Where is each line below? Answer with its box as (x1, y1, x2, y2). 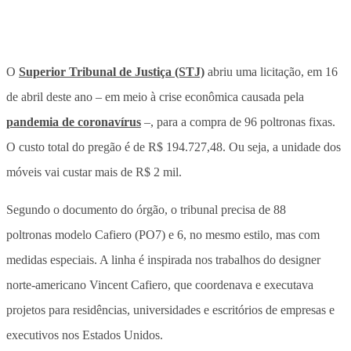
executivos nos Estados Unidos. (6, 327, 163, 342)
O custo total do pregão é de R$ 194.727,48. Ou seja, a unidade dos (6, 139, 341, 154)
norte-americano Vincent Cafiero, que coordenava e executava (6, 277, 313, 291)
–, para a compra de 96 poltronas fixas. (141, 114, 335, 128)
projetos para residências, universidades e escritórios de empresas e (6, 302, 335, 317)
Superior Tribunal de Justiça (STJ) (19, 64, 204, 78)
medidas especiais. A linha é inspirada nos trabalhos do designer (6, 252, 320, 266)
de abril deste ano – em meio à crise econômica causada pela (6, 89, 304, 103)
